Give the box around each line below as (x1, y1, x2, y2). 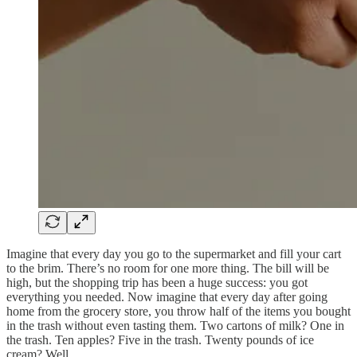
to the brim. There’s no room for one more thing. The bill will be (6, 261, 329, 275)
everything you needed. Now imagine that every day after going (6, 289, 328, 304)
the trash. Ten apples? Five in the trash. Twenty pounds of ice (6, 332, 314, 347)
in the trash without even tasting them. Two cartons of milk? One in (6, 318, 344, 332)
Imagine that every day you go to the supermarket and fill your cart (6, 246, 341, 261)
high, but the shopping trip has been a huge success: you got (6, 275, 308, 289)
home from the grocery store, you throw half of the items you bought (6, 304, 351, 318)
